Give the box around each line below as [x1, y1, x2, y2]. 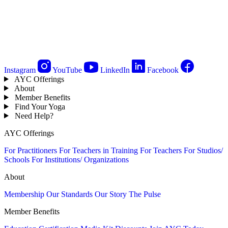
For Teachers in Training [59, 146, 138, 155]
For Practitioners [4, 146, 57, 155]
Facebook [147, 65, 179, 74]
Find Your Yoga [12, 102, 67, 111]
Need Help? [12, 111, 55, 120]
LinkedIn [100, 65, 130, 74]
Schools [4, 155, 30, 164]
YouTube [52, 65, 82, 74]
